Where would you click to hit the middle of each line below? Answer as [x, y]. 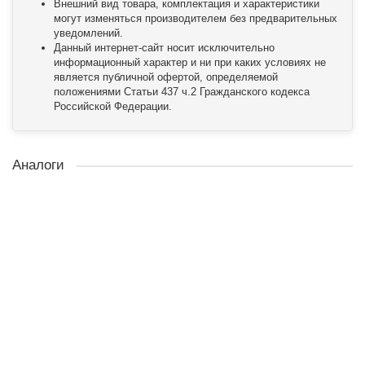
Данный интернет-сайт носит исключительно [164, 48]
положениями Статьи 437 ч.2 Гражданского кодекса [182, 92]
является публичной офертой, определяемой [166, 77]
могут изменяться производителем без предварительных [196, 18]
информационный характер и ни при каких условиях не [190, 62]
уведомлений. [88, 33]
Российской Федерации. [113, 106]
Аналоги [38, 165]
